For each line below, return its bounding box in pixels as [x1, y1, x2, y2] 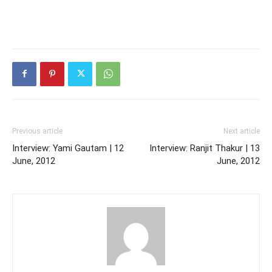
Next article [223, 126, 260, 135]
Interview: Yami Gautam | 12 [12, 142, 124, 154]
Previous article [12, 126, 63, 135]
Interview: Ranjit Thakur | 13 [149, 142, 260, 154]
